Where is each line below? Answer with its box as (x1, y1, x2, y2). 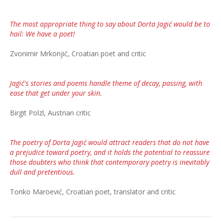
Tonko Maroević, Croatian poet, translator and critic (10, 187, 176, 197)
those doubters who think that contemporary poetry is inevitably (10, 157, 209, 167)
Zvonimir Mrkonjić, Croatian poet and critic (10, 49, 146, 59)
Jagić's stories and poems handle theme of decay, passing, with (10, 78, 202, 88)
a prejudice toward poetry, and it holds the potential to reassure (10, 147, 210, 157)
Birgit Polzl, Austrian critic (10, 108, 91, 118)
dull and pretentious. (10, 167, 75, 177)
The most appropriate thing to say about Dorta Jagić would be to (10, 19, 210, 29)
